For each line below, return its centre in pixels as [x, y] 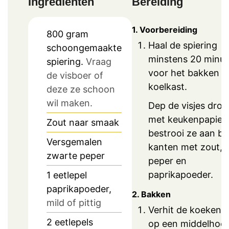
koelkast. [168, 87]
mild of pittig [74, 203]
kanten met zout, [185, 147]
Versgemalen [74, 142]
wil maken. [70, 103]
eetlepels [74, 222]
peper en [167, 161]
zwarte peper [76, 156]
